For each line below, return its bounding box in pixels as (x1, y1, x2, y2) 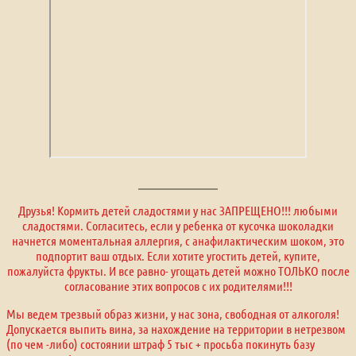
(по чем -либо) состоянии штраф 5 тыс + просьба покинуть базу (6, 335, 315, 351)
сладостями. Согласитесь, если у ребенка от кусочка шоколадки (22, 217, 334, 233)
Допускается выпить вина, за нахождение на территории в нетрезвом (6, 320, 346, 336)
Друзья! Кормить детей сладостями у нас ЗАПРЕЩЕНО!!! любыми (18, 202, 338, 218)
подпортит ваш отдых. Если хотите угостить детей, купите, (36, 247, 320, 263)
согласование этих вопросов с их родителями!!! (64, 277, 292, 293)
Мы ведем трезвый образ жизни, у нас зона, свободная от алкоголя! (6, 305, 339, 321)
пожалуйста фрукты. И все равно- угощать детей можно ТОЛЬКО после (6, 262, 350, 278)
